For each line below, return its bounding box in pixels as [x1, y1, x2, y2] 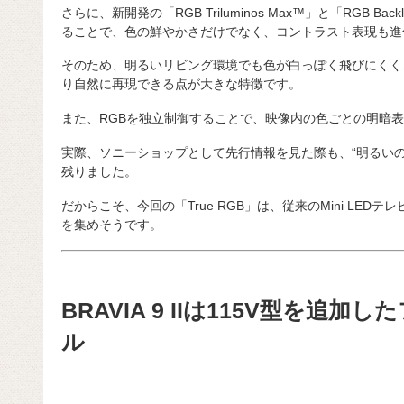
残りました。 [60, 164, 137, 179]
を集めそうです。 [60, 216, 162, 232]
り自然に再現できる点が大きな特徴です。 [60, 77, 301, 92]
